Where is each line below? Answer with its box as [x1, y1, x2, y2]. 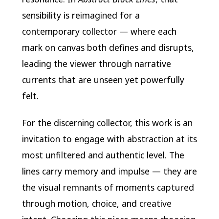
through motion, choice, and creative [22, 197, 172, 209]
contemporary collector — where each [22, 25, 176, 37]
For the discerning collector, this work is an [22, 116, 193, 129]
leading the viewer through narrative [22, 57, 171, 69]
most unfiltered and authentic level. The [22, 149, 184, 161]
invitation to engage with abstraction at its [22, 132, 197, 145]
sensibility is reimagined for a [22, 9, 140, 21]
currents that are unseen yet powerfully [22, 73, 184, 86]
